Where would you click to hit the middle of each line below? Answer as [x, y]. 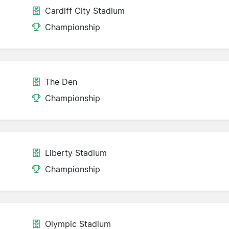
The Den [61, 82]
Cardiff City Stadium [85, 11]
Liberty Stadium [76, 153]
